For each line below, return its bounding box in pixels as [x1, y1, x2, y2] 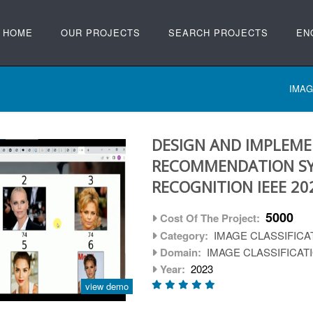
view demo [85, 279, 129, 293]
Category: [157, 228, 212, 243]
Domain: [157, 245, 205, 260]
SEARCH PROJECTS [168, 26, 268, 39]
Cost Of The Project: [157, 210, 263, 226]
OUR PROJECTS [61, 26, 140, 39]
